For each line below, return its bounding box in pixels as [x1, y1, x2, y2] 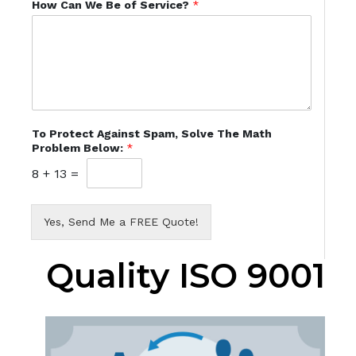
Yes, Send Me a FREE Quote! [43, 215, 199, 229]
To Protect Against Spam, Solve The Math [31, 127, 272, 141]
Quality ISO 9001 [45, 255, 325, 297]
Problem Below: [31, 141, 126, 155]
